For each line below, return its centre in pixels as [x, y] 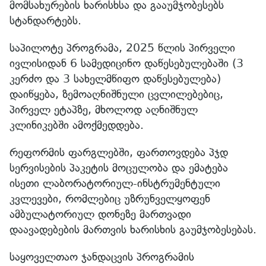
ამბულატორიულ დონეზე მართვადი [100, 214]
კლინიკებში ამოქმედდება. [77, 125]
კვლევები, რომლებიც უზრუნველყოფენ [110, 198]
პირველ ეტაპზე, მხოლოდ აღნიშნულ [104, 109]
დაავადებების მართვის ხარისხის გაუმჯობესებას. [133, 229]
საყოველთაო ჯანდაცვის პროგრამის [102, 256]
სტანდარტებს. [45, 20]
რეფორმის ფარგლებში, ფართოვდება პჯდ [119, 152]
